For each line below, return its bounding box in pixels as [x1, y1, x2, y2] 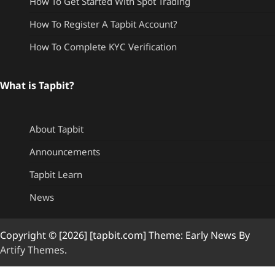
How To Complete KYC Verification [29, 41, 177, 53]
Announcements [29, 145, 100, 158]
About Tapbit [29, 123, 83, 136]
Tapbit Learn [29, 168, 82, 181]
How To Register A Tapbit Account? [29, 18, 177, 31]
